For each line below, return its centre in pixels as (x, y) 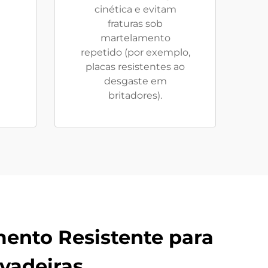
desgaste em (135, 81)
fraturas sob (135, 23)
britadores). (135, 95)
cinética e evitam (135, 9)
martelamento (135, 38)
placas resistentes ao (135, 66)
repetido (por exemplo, (135, 52)
